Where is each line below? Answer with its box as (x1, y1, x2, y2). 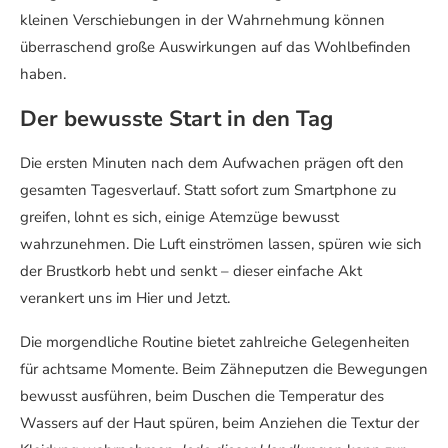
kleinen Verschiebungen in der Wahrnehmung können (20, 9, 385, 30)
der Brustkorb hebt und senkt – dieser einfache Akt (20, 260, 362, 281)
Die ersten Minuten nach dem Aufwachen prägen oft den (20, 152, 404, 173)
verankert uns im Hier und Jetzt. (20, 287, 230, 308)
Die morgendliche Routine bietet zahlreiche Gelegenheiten (20, 331, 410, 352)
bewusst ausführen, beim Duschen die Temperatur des (20, 385, 384, 406)
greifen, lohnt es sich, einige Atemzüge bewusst (20, 206, 339, 227)
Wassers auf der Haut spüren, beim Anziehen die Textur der (20, 412, 419, 433)
